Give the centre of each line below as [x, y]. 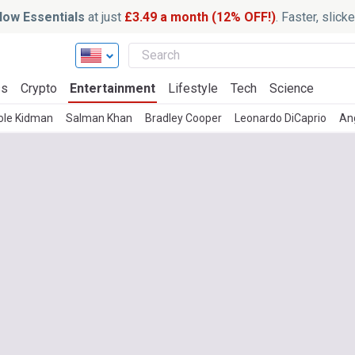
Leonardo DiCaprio [281, 118]
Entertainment [113, 88]
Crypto [39, 88]
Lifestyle [193, 88]
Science [292, 88]
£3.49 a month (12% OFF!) [200, 17]
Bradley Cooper [183, 118]
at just [104, 17]
